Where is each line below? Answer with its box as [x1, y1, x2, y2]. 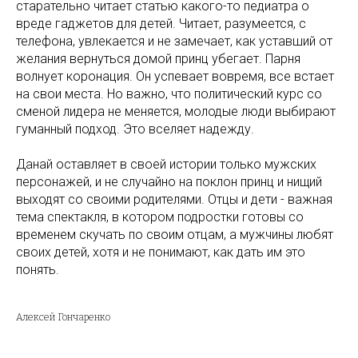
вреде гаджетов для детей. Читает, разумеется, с [16, 16, 306, 32]
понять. [16, 262, 59, 278]
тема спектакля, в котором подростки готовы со [16, 209, 304, 225]
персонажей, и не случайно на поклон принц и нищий [16, 174, 322, 190]
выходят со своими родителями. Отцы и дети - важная [16, 192, 332, 208]
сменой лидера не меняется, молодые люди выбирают [16, 104, 336, 120]
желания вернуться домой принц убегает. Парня [16, 51, 300, 67]
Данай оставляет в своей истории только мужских [16, 157, 316, 173]
